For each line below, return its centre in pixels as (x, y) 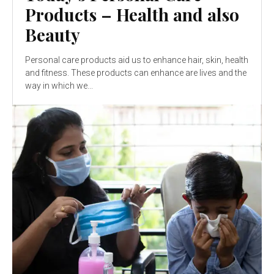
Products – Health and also (132, 15)
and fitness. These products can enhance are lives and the (136, 73)
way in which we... (59, 86)
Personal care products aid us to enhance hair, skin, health (137, 60)
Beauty (53, 35)
